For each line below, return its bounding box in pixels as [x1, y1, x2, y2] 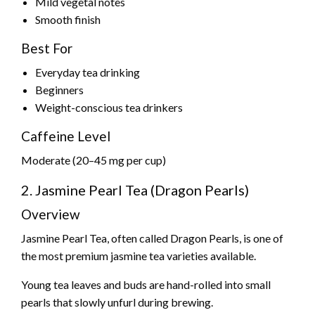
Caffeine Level [21, 128, 110, 145]
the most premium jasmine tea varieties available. [21, 249, 256, 263]
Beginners [35, 83, 84, 97]
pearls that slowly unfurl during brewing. [21, 295, 213, 309]
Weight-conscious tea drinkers [35, 101, 183, 115]
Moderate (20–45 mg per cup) [21, 153, 166, 167]
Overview [21, 206, 80, 223]
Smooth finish [35, 13, 101, 27]
